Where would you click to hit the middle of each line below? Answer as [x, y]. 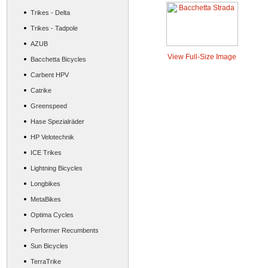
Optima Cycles [52, 215]
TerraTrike [45, 261]
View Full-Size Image [202, 57]
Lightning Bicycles [56, 168]
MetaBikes [45, 199]
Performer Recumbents [64, 230]
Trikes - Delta [50, 13]
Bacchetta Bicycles [58, 59]
